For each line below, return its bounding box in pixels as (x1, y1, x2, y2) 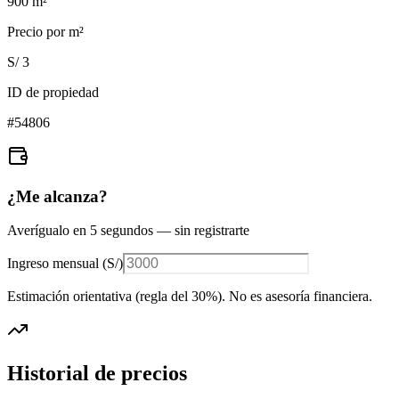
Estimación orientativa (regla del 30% (7, 289, 217, 305)
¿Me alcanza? (7, 186, 108, 206)
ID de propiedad (7, 84, 99, 100)
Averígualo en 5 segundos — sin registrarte (7, 223, 249, 239)
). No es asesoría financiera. (217, 289, 372, 305)
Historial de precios (7, 362, 187, 386)
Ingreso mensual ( (7, 256, 107, 272)
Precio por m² (7, 23, 84, 39)
